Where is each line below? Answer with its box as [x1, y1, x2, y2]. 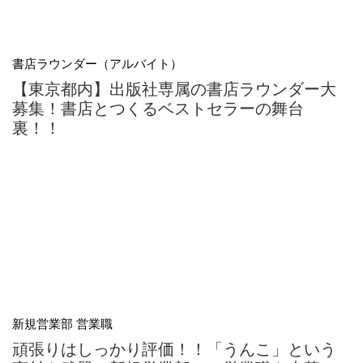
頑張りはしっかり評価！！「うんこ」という [12, 339, 336, 359]
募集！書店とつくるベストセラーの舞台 [12, 98, 304, 118]
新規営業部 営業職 [12, 316, 113, 331]
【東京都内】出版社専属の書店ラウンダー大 [12, 79, 336, 99]
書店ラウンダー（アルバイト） [12, 56, 182, 71]
